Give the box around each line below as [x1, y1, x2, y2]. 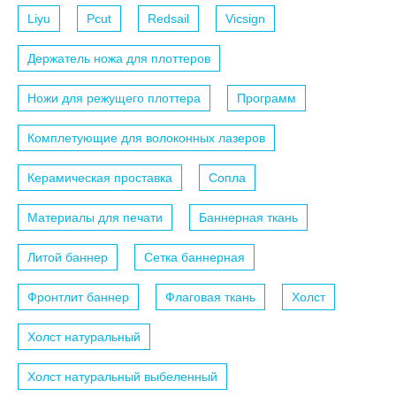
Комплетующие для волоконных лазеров [27, 131, 265, 146]
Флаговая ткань [165, 290, 255, 305]
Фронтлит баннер [27, 290, 129, 305]
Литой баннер [27, 250, 108, 265]
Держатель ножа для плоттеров [27, 51, 210, 66]
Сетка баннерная [144, 250, 245, 265]
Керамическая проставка [27, 171, 172, 186]
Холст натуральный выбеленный [27, 369, 217, 385]
